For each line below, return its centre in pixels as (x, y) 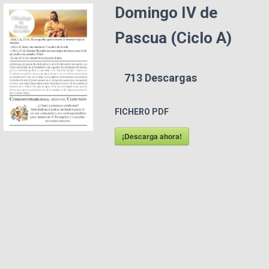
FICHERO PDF (142, 112)
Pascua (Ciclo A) (174, 38)
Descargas (170, 78)
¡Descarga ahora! (152, 136)
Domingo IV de (166, 13)
